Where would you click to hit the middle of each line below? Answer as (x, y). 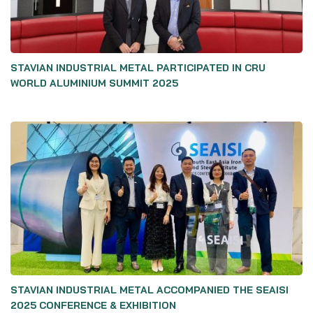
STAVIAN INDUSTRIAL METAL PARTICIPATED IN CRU (138, 68)
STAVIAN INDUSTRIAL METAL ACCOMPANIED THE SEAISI (150, 290)
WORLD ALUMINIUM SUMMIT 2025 (94, 83)
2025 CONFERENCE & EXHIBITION (93, 305)
